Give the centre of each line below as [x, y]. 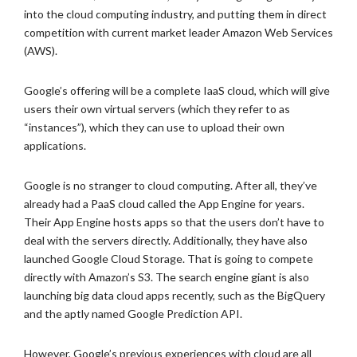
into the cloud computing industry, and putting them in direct [175, 14]
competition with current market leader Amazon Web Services [178, 32]
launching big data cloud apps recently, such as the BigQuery [175, 295]
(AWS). [41, 51]
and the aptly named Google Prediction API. [133, 314]
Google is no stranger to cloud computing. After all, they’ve [171, 185]
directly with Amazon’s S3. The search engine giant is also [167, 277]
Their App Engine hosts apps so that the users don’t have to [174, 222]
